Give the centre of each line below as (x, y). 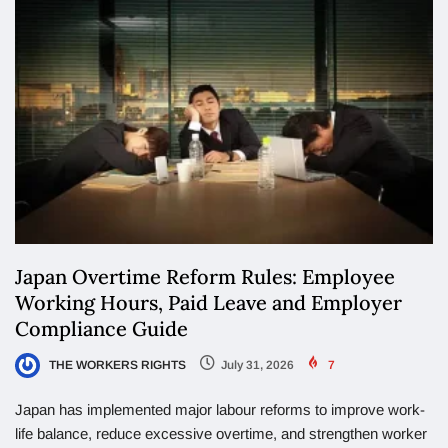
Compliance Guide (101, 328)
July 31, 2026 (257, 364)
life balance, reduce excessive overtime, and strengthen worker (221, 433)
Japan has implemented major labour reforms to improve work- (220, 409)
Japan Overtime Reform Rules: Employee (205, 276)
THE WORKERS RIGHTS (116, 364)
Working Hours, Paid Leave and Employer (208, 302)
